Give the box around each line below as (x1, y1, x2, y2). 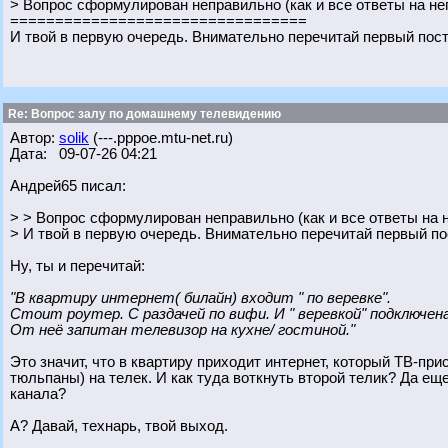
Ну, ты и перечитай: (10, 258, 145, 274)
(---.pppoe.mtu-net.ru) (89, 130, 233, 146)
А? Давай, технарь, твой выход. (10, 418, 228, 434)
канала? (10, 386, 66, 402)
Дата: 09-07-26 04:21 (10, 146, 157, 162)
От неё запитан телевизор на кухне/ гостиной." (10, 322, 355, 338)
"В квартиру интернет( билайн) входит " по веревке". (10, 290, 391, 306)
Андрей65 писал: (10, 178, 126, 194)
